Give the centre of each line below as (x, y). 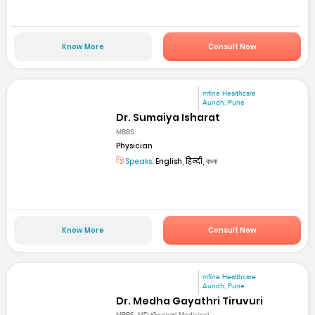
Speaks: (139, 161)
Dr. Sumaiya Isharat (168, 118)
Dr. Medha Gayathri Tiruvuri (190, 301)
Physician (135, 146)
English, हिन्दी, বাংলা (186, 161)
